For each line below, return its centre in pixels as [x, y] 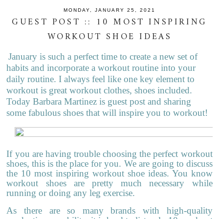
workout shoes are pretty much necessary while [109, 183]
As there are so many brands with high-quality [109, 210]
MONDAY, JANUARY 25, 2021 [109, 10]
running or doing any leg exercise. [72, 193]
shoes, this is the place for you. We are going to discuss [109, 163]
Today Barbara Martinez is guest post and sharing [99, 102]
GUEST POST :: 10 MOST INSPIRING [109, 22]
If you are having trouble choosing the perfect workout [109, 153]
